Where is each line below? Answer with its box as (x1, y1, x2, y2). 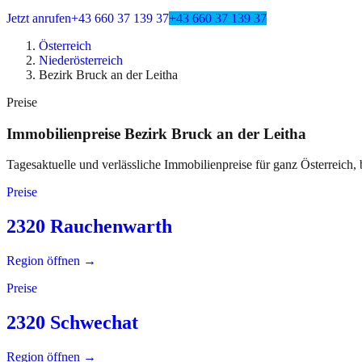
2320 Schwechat (6, 312, 138, 334)
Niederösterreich (39, 53, 123, 67)
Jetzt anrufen (6, 11, 71, 25)
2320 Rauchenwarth (6, 216, 172, 238)
